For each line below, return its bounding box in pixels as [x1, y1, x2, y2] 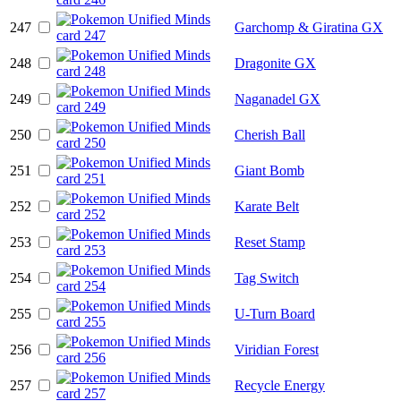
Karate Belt [235, 198, 299, 214]
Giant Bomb [235, 162, 304, 178]
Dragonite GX [235, 55, 316, 71]
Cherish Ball [235, 126, 305, 142]
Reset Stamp [235, 234, 305, 250]
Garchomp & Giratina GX [235, 19, 383, 35]
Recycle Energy [235, 377, 325, 393]
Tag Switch [235, 269, 299, 286]
